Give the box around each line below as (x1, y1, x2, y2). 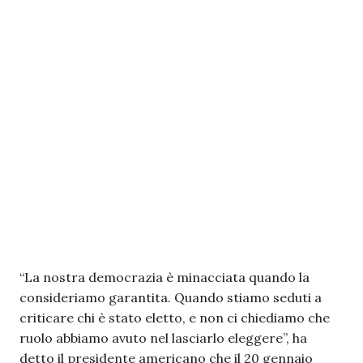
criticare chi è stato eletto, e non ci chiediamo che (19, 310, 330, 326)
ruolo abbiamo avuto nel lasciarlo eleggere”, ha (19, 330, 307, 346)
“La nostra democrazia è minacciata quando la (19, 269, 310, 285)
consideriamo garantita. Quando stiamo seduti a (19, 289, 322, 305)
